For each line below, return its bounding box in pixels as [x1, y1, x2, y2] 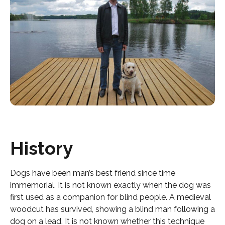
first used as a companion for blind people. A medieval [10, 192, 211, 202]
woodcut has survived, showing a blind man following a [10, 204, 215, 214]
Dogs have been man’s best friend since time [10, 168, 175, 178]
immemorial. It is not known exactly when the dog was [10, 180, 211, 190]
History [10, 138, 73, 159]
